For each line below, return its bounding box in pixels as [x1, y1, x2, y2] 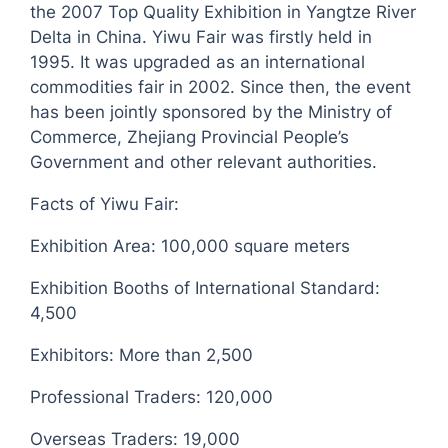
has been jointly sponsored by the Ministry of [30, 102, 393, 123]
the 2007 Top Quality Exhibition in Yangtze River [30, 2, 417, 23]
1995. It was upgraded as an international [30, 52, 366, 73]
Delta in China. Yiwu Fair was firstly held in [30, 27, 373, 48]
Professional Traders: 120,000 [30, 387, 274, 408]
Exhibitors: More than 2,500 [30, 345, 254, 366]
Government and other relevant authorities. [30, 152, 378, 173]
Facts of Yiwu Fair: [30, 194, 180, 215]
